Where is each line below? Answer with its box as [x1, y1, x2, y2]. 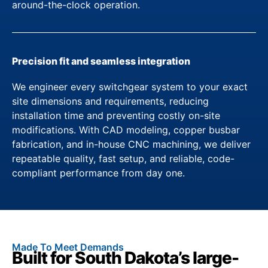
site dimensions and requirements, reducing [12, 95, 209, 108]
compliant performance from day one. [12, 167, 185, 179]
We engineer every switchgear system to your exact [12, 81, 248, 93]
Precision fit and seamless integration [12, 54, 190, 67]
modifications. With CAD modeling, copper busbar [12, 124, 240, 136]
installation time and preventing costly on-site [12, 109, 220, 122]
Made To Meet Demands [12, 240, 124, 253]
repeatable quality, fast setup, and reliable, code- [12, 153, 234, 165]
